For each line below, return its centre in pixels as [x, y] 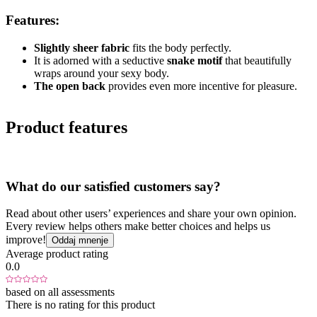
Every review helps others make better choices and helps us [138, 226]
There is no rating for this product [80, 305]
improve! [26, 240]
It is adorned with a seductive [100, 61]
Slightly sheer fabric [82, 48]
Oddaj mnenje [80, 241]
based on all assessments [60, 292]
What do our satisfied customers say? [113, 186]
